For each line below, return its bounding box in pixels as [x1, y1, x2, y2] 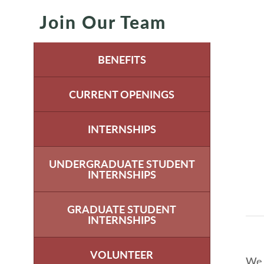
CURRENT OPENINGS [69, 87, 175, 101]
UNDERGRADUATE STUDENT [48, 157, 195, 170]
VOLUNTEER [90, 247, 154, 261]
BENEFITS [97, 52, 146, 66]
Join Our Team [39, 11, 166, 32]
